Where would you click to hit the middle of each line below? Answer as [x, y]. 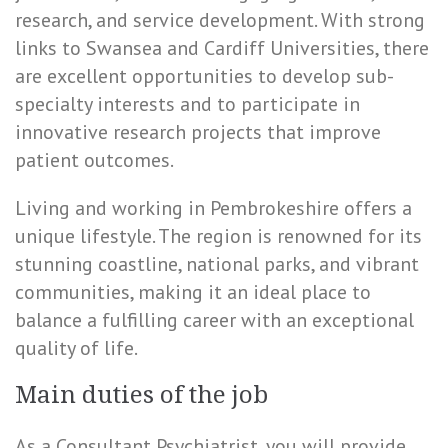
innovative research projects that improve [198, 132]
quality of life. [76, 348]
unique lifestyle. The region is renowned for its [218, 236]
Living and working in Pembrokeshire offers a [213, 208]
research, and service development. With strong [220, 20]
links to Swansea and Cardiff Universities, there [222, 48]
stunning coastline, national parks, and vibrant [217, 264]
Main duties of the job [141, 395]
